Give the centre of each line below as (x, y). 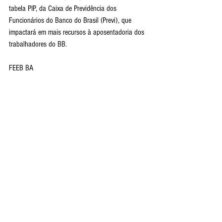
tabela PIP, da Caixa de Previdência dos (64, 8)
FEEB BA (21, 68)
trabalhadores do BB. (38, 44)
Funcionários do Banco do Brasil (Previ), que (71, 20)
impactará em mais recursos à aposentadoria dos (78, 32)
